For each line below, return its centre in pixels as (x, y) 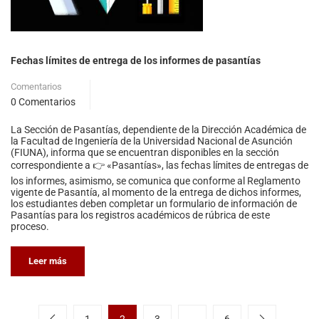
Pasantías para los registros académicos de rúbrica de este (140, 215)
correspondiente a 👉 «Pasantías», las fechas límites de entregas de (159, 166)
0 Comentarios (43, 102)
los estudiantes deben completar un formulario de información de (154, 204)
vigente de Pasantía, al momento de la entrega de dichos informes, (156, 193)
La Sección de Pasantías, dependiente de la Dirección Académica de (158, 130)
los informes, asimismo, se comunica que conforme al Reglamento (156, 181)
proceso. (30, 227)
